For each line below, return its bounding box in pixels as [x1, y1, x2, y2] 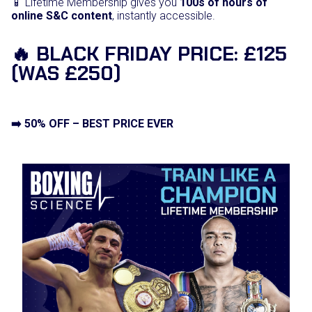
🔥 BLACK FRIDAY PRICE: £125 [11, 41, 287, 68]
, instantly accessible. [112, 9, 215, 23]
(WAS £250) [11, 61, 121, 87]
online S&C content [11, 9, 112, 23]
